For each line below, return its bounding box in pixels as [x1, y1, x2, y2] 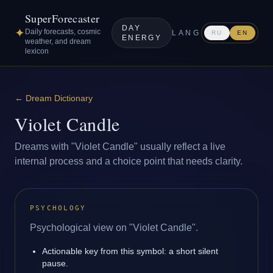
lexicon [25, 47, 49, 55]
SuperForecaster [25, 11, 100, 26]
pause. [42, 258, 68, 268]
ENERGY [121, 34, 162, 42]
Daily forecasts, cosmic [25, 27, 101, 36]
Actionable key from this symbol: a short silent [42, 246, 218, 256]
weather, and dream [25, 37, 91, 46]
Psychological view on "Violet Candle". [30, 222, 198, 233]
